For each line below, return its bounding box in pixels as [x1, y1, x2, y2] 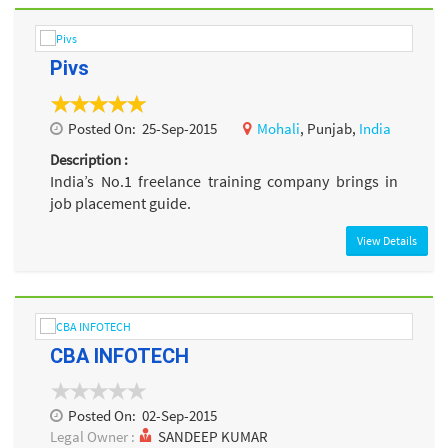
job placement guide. [50, 193, 191, 213]
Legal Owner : [50, 426, 138, 446]
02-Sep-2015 [142, 405, 217, 425]
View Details [357, 232, 417, 248]
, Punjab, [300, 118, 359, 138]
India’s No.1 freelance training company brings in [50, 171, 398, 191]
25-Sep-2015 [142, 118, 217, 138]
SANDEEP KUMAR [158, 426, 268, 446]
